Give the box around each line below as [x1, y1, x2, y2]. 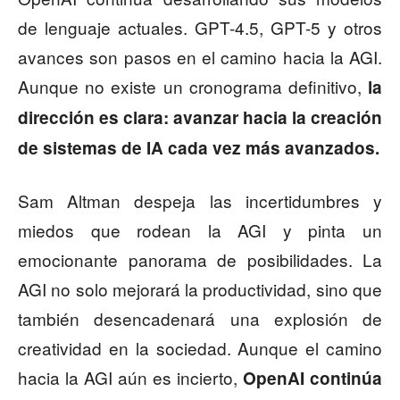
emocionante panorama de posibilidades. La [18, 247, 382, 272]
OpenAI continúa [243, 366, 382, 391]
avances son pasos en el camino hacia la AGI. [18, 45, 382, 70]
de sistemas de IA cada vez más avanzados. [18, 136, 379, 161]
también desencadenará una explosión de [18, 306, 382, 331]
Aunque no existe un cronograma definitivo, [18, 74, 368, 99]
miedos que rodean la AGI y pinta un [18, 218, 382, 243]
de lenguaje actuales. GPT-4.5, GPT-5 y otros [18, 15, 382, 40]
